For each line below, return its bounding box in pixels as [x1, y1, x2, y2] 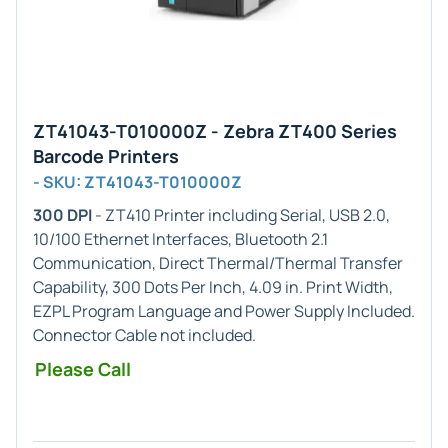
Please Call [35, 357, 131, 381]
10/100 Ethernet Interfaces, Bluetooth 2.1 [33, 228, 328, 250]
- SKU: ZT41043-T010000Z [33, 171, 242, 193]
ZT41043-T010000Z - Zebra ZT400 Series [33, 119, 397, 143]
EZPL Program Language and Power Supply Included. [33, 300, 415, 322]
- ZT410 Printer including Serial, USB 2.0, [92, 204, 390, 226]
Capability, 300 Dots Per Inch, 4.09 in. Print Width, [33, 276, 393, 298]
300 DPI [33, 204, 92, 226]
